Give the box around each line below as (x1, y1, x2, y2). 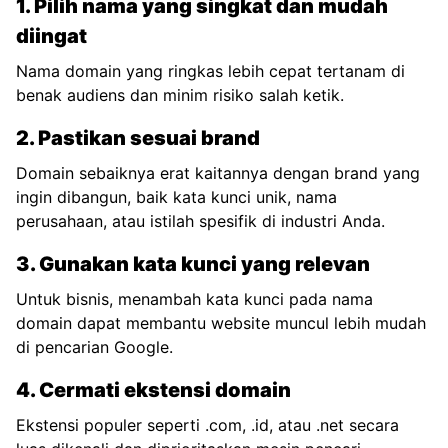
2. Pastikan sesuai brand (16, 126, 260, 150)
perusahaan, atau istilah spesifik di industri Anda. (16, 211, 385, 231)
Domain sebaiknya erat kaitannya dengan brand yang (16, 163, 420, 183)
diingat (16, 24, 87, 48)
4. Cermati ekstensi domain (16, 378, 291, 402)
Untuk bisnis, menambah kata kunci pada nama (16, 289, 373, 309)
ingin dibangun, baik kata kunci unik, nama (16, 187, 337, 207)
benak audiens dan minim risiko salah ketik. (16, 85, 344, 105)
